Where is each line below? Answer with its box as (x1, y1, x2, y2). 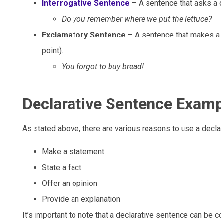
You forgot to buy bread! (62, 62, 144, 72)
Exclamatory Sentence (42, 30, 126, 40)
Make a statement (42, 147, 104, 156)
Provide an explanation (42, 194, 122, 204)
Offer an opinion (42, 178, 97, 188)
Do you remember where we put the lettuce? (62, 14, 212, 24)
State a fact (42, 162, 81, 172)
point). (42, 46, 63, 56)
